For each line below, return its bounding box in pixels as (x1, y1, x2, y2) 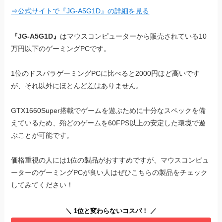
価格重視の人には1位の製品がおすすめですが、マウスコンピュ (11, 156, 210, 165)
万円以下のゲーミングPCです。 (11, 44, 111, 53)
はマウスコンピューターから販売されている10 (60, 32, 207, 40)
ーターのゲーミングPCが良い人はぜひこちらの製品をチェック (11, 168, 208, 177)
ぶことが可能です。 (11, 131, 74, 139)
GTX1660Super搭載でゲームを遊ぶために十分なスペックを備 (11, 106, 206, 114)
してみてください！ (11, 181, 74, 189)
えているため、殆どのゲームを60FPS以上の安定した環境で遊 (11, 118, 206, 127)
